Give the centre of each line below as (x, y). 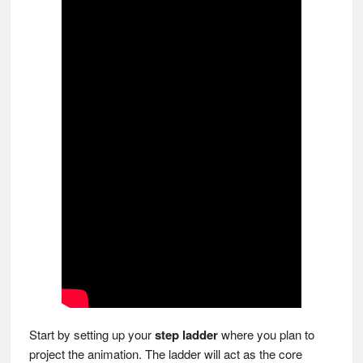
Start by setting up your (92, 334)
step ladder (186, 335)
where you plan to (266, 334)
